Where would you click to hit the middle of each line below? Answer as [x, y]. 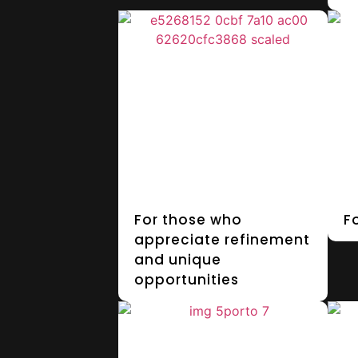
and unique [177, 259]
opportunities [186, 279]
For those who [188, 219]
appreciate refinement [222, 239]
